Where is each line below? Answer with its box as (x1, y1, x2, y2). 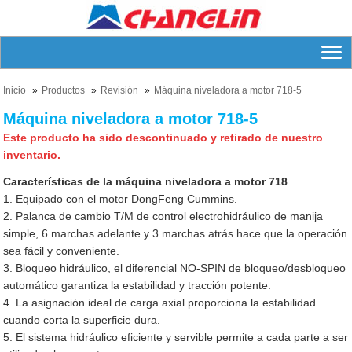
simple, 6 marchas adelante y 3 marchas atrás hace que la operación (3, 227, 348, 240)
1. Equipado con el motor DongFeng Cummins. (3, 192, 238, 205)
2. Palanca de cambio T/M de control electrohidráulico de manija (3, 210, 324, 222)
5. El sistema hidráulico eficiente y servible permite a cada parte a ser (3, 331, 349, 343)
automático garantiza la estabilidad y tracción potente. (3, 279, 272, 291)
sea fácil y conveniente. (3, 244, 120, 257)
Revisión (101, 85, 139, 96)
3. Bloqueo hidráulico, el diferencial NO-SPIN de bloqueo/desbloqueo (3, 262, 346, 274)
